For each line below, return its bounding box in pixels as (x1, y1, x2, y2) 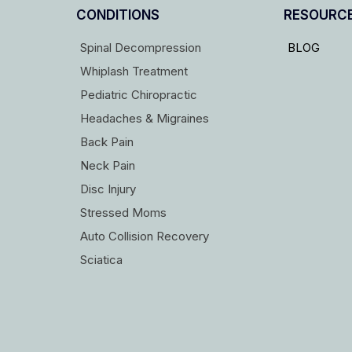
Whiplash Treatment (79, 63, 188, 79)
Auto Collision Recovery (79, 228, 209, 244)
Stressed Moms (79, 204, 167, 220)
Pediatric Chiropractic (79, 86, 197, 102)
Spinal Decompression (79, 39, 201, 55)
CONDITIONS (75, 6, 159, 23)
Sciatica (79, 251, 123, 267)
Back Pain (79, 134, 134, 149)
